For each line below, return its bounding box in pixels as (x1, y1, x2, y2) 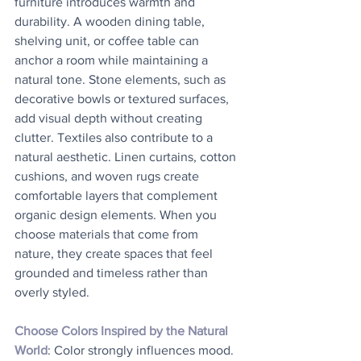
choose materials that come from (15, 227, 201, 241)
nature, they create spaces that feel (15, 247, 216, 260)
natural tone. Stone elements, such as (15, 73, 229, 86)
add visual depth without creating (15, 111, 205, 125)
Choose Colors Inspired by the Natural (15, 324, 231, 338)
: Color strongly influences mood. (48, 343, 237, 357)
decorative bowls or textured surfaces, (15, 92, 232, 106)
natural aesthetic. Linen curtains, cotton (15, 150, 239, 164)
